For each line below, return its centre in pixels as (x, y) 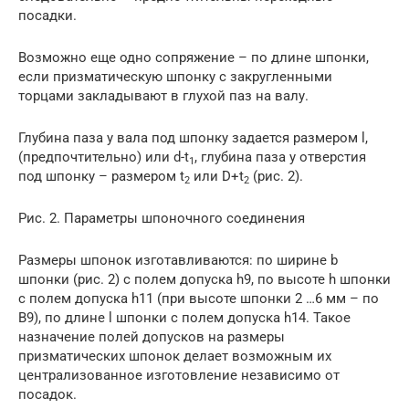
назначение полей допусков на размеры (152, 337)
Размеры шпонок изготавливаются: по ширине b (178, 260)
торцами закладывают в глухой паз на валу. (163, 96)
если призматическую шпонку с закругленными (175, 77)
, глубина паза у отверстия (280, 157)
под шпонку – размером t (101, 176)
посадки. (47, 16)
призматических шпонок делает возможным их (175, 356)
